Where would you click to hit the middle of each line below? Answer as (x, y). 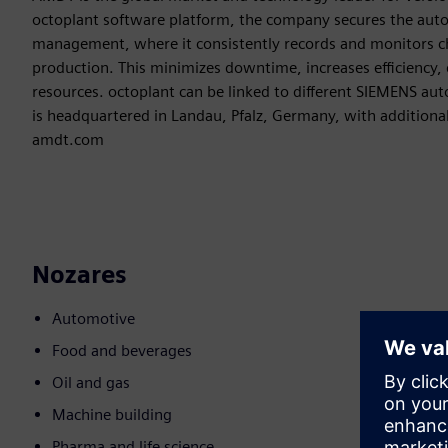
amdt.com (68, 140)
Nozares (79, 275)
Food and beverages (122, 351)
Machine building (112, 415)
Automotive (93, 319)
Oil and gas (91, 383)
